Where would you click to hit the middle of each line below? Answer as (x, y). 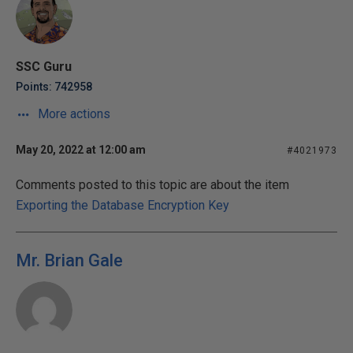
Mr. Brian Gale (69, 260)
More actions (72, 114)
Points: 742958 (54, 87)
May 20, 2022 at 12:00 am (81, 150)
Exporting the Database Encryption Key (123, 205)
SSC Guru (44, 67)
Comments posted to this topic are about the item (152, 185)
